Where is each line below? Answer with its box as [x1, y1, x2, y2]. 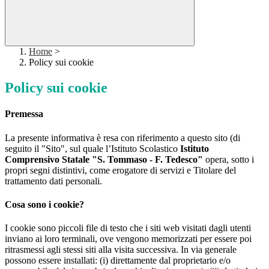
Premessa [5, 109, 43, 119]
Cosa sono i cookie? [5, 199, 84, 210]
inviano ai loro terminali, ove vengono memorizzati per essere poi [5, 234, 252, 244]
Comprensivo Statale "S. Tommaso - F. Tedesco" [5, 154, 203, 165]
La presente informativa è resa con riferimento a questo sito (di [5, 132, 240, 143]
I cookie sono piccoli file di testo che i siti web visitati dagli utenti [5, 223, 251, 234]
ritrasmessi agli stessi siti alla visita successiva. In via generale [5, 244, 237, 255]
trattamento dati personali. [5, 175, 102, 186]
